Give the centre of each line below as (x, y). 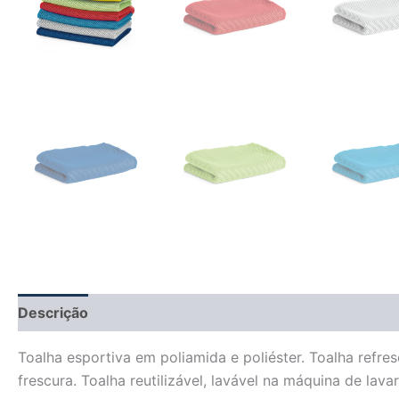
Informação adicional (179, 313)
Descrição (53, 313)
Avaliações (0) (320, 313)
